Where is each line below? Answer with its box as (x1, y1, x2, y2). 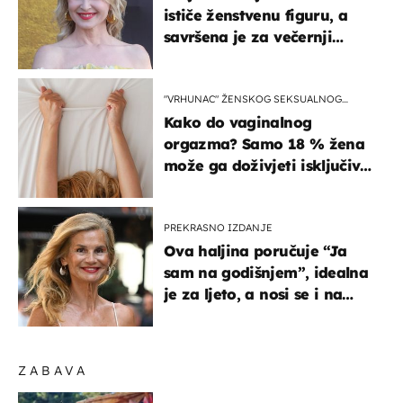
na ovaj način (164, 177, 264, 196)
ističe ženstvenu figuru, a (164, 5, 347, 24)
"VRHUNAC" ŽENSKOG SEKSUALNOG (164, 92, 342, 105)
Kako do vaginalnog (164, 112, 312, 131)
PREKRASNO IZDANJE (164, 220, 273, 234)
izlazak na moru (164, 49, 285, 67)
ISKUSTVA (164, 105, 212, 119)
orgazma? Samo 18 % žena (164, 134, 364, 153)
